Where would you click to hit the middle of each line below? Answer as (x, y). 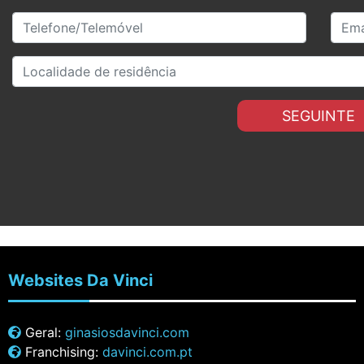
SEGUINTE (318, 116)
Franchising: (62, 352)
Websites (48, 280)
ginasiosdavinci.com (127, 332)
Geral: (43, 332)
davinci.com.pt (147, 352)
